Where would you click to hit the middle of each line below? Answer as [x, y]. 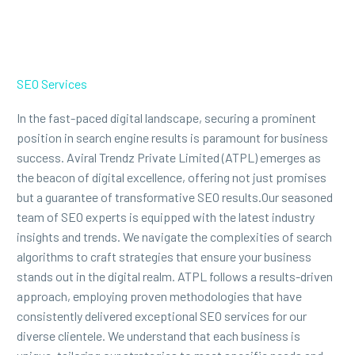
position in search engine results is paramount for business [172, 137]
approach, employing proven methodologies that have [159, 296]
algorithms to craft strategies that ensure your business [164, 256]
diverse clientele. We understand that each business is [158, 335]
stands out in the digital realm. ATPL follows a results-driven [175, 276]
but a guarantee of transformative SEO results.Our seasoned [175, 197]
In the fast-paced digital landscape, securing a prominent [166, 117]
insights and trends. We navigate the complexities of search [174, 236]
